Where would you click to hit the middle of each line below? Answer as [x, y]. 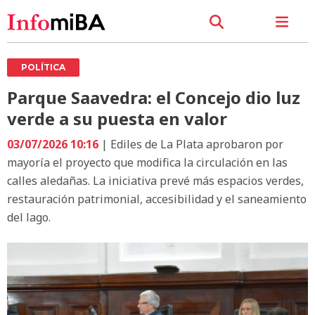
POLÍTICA [43, 67]
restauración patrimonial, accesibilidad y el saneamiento [157, 199]
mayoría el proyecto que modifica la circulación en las [147, 162]
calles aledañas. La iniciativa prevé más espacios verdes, [155, 180]
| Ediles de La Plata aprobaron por [191, 144]
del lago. [29, 217]
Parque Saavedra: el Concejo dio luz [154, 97]
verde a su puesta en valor [117, 118]
